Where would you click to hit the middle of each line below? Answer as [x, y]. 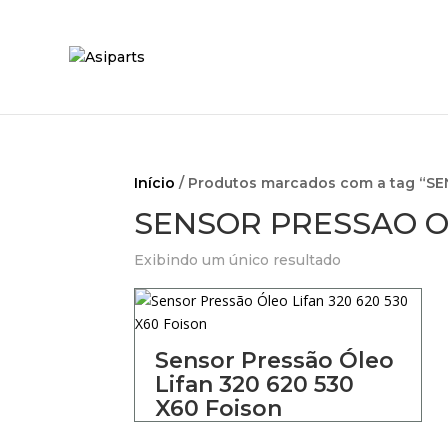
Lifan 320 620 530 [255, 384]
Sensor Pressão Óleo [275, 360]
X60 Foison [219, 408]
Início [155, 183]
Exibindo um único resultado [238, 260]
